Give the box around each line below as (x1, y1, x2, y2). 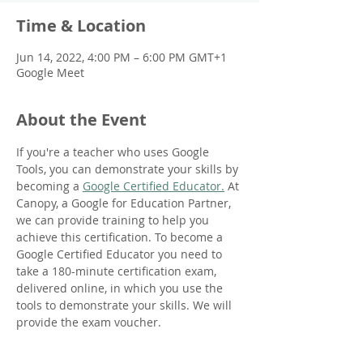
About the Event (16, 109, 147, 130)
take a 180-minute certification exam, (16, 263, 220, 279)
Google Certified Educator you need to (16, 246, 225, 262)
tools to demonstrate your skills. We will (16, 297, 235, 313)
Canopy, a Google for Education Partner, (16, 195, 234, 211)
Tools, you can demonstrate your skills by (16, 161, 241, 177)
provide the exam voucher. (16, 314, 161, 330)
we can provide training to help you (16, 212, 212, 228)
